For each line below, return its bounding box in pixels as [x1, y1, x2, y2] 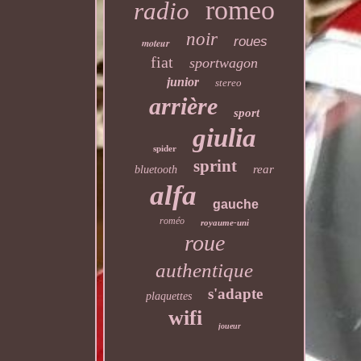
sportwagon [189, 55, 259, 71]
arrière [149, 93, 218, 119]
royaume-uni [201, 218, 250, 227]
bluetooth [135, 164, 178, 176]
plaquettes [146, 290, 193, 302]
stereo [215, 77, 243, 89]
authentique [156, 259, 254, 281]
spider [152, 143, 176, 153]
